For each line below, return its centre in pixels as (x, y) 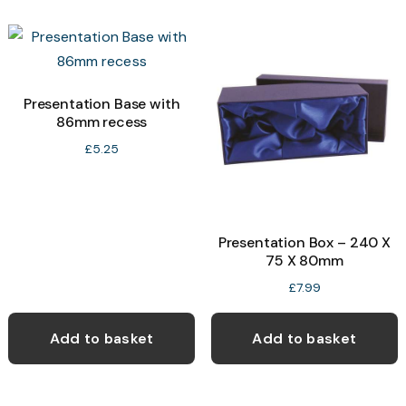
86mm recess (102, 122)
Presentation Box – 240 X (304, 242)
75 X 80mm (304, 260)
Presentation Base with (101, 104)
